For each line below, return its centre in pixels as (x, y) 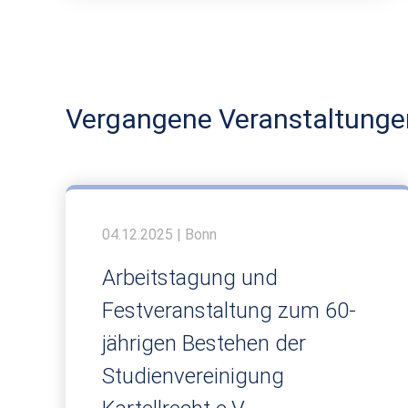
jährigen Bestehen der (204, 343)
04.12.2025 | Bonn (159, 234)
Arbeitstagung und (190, 277)
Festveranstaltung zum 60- (229, 310)
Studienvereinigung (193, 376)
